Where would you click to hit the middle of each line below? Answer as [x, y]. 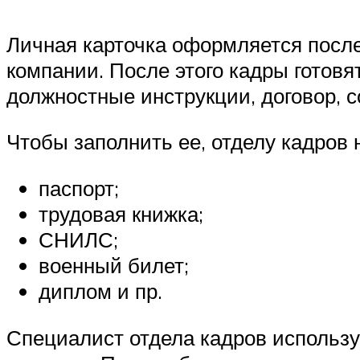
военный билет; [114, 265]
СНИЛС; [78, 239]
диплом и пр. [100, 290]
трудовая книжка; [121, 213]
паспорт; [79, 188]
